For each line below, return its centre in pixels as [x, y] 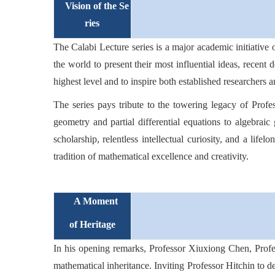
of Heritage [92, 224]
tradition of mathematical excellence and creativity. [151, 156]
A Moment [92, 201]
